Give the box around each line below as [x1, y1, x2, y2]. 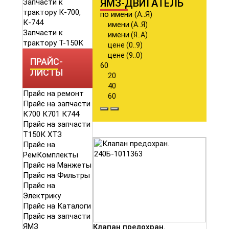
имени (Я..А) [108, 31, 148, 39]
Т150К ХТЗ [23, 130, 62, 140]
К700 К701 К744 [23, 109, 79, 119]
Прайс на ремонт [23, 89, 84, 99]
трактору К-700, [23, 8, 81, 17]
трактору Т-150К [23, 38, 83, 48]
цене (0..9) [108, 41, 143, 50]
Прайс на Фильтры [23, 171, 90, 180]
